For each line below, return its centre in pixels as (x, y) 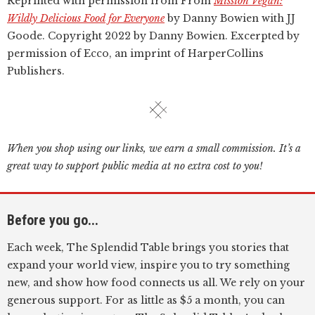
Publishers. (36, 71)
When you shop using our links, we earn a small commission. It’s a (154, 148)
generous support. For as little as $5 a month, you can (146, 300)
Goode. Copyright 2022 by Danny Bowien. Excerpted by (153, 36)
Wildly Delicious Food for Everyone (86, 18)
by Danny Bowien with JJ (230, 18)
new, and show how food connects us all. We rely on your (156, 283)
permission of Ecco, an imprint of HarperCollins (135, 53)
